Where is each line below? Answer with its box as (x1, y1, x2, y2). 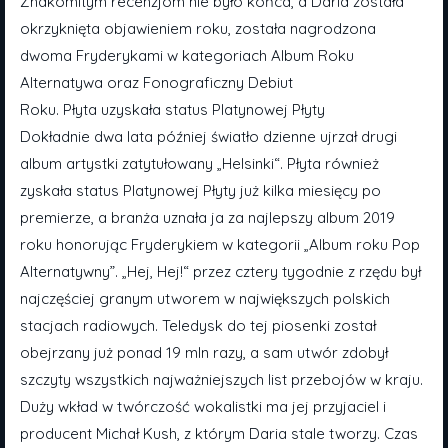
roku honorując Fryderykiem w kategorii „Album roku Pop (20, 235, 420, 254)
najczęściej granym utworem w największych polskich (20, 289, 390, 308)
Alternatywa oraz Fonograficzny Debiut (20, 73, 293, 92)
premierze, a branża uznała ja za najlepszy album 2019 (20, 208, 395, 227)
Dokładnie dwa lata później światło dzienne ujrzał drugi (20, 127, 397, 146)
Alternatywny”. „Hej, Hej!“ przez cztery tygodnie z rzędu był (20, 262, 421, 281)
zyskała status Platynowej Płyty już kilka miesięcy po (20, 181, 381, 200)
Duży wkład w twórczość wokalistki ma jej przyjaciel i (20, 397, 386, 416)
